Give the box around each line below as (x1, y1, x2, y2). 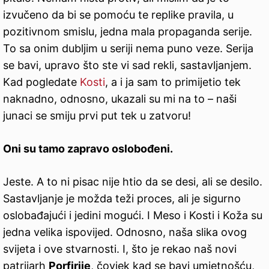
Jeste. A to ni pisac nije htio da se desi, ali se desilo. (3, 175, 262, 188)
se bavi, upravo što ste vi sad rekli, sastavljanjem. (3, 58, 252, 71)
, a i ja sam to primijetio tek (105, 75, 241, 88)
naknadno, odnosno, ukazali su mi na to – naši (3, 92, 237, 105)
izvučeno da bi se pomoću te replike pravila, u (3, 8, 234, 21)
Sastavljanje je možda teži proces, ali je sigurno (3, 192, 241, 205)
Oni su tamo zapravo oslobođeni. (3, 142, 173, 155)
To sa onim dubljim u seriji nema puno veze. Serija (3, 41, 253, 55)
